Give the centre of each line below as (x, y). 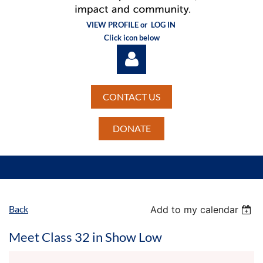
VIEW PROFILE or (118, 24)
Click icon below (131, 37)
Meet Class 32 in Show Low (85, 237)
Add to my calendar (195, 209)
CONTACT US (131, 96)
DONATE (131, 128)
